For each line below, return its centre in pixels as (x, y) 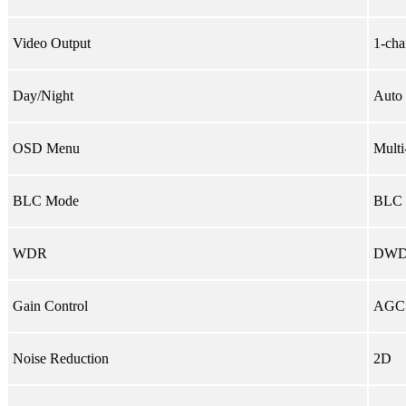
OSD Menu (46, 148)
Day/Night (43, 95)
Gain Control (50, 305)
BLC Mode (46, 200)
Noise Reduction (61, 358)
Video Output (52, 43)
